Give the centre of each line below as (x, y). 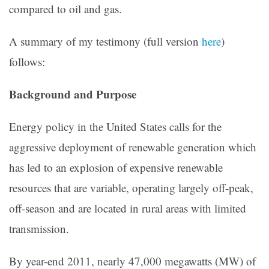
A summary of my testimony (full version (105, 41)
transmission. (39, 229)
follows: (27, 62)
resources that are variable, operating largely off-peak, (131, 188)
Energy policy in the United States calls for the (115, 127)
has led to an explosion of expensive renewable (116, 168)
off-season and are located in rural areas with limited (128, 208)
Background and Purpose (73, 94)
